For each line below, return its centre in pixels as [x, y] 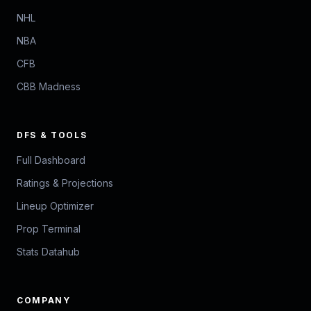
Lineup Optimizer [55, 206]
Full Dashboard [51, 160]
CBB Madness [49, 87]
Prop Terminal [49, 229]
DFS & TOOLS [52, 135]
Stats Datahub [48, 252]
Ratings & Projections [65, 183]
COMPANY [44, 301]
